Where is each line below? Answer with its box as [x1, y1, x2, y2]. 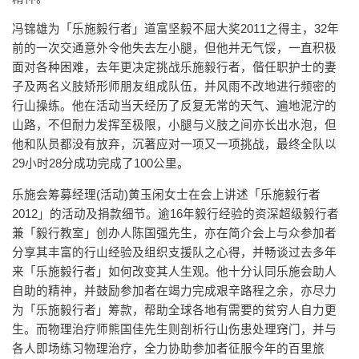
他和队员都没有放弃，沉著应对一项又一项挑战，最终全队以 [12, 138, 337, 151]
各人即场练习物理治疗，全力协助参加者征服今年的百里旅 [12, 341, 325, 355]
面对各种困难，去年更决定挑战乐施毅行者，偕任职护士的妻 [12, 61, 337, 75]
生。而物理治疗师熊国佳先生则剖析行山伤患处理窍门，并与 [12, 322, 337, 336]
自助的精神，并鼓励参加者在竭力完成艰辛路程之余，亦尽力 [12, 284, 337, 297]
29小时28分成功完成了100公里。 [12, 157, 189, 171]
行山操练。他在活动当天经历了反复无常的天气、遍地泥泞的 [12, 99, 337, 113]
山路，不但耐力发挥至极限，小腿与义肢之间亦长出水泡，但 [12, 119, 337, 132]
